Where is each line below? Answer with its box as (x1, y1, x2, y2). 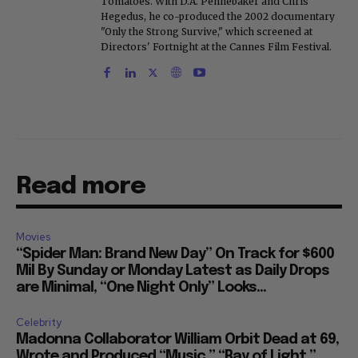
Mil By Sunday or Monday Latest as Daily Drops (16, 264, 329, 279)
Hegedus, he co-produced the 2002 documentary (101, 10, 335, 23)
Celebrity (16, 316, 62, 330)
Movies (16, 230, 50, 245)
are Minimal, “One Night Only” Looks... (16, 280, 266, 296)
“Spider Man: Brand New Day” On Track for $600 (16, 247, 334, 262)
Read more (16, 174, 145, 200)
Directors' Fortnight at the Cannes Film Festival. (101, 41, 332, 54)
